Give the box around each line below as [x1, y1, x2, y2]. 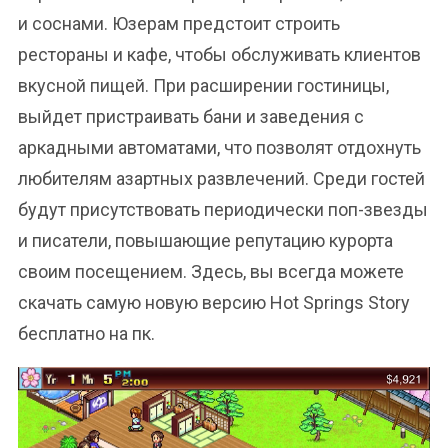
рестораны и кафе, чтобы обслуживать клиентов [18, 44, 421, 65]
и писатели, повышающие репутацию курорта [18, 230, 393, 251]
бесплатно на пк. [18, 323, 155, 344]
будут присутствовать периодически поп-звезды [18, 199, 428, 220]
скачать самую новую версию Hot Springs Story [18, 292, 410, 313]
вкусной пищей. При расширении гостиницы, [18, 75, 389, 96]
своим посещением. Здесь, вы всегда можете [18, 261, 404, 282]
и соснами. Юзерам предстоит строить [18, 13, 340, 34]
